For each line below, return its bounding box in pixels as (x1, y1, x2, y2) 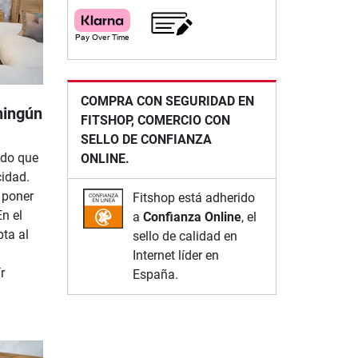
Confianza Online (142, 209, 241, 225)
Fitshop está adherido (132, 189, 255, 205)
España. (132, 266, 178, 282)
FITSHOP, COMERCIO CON (80, 112, 230, 128)
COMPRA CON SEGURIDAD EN (80, 93, 254, 109)
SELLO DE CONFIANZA (80, 131, 212, 147)
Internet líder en (132, 247, 219, 263)
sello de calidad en (132, 228, 237, 244)
